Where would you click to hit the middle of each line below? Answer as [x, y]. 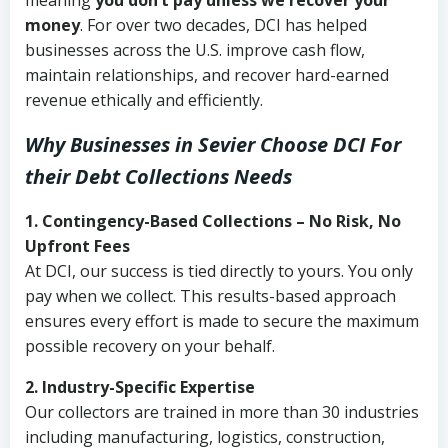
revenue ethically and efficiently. [144, 100]
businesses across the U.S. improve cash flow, [195, 50]
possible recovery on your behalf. [150, 346]
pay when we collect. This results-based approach [210, 296]
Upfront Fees [77, 246]
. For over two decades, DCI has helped [223, 25]
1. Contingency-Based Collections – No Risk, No [213, 221]
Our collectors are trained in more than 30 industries [222, 412]
